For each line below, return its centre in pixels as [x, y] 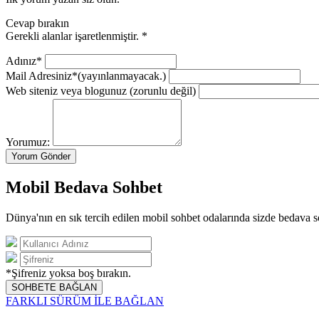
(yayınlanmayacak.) [122, 76]
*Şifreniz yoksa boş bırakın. [68, 273]
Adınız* [25, 61]
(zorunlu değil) [161, 91]
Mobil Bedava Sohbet [84, 187]
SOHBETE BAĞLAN [54, 287]
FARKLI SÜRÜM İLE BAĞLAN [85, 300]
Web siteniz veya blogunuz [66, 91]
